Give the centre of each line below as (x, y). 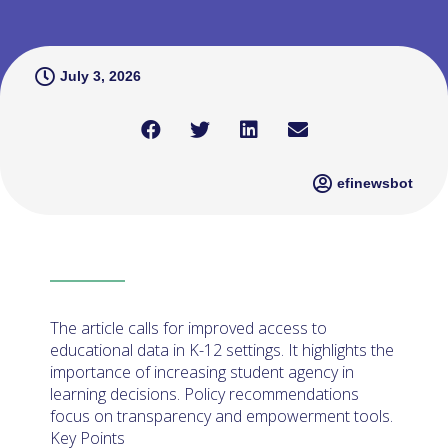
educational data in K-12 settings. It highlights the (222, 349)
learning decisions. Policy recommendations (204, 393)
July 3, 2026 (100, 76)
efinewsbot (375, 183)
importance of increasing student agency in (202, 371)
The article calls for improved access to (188, 327)
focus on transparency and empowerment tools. (221, 415)
